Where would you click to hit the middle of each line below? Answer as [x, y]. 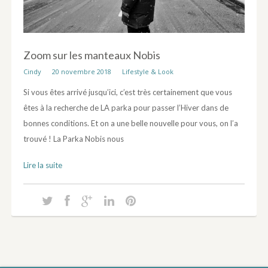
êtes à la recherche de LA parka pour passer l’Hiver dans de [126, 108]
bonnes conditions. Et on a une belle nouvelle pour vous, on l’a [130, 124]
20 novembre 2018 [81, 72]
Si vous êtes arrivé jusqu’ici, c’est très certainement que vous [127, 92]
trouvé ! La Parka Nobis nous [73, 139]
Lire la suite [42, 165]
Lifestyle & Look [147, 72]
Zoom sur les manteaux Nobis [92, 55]
